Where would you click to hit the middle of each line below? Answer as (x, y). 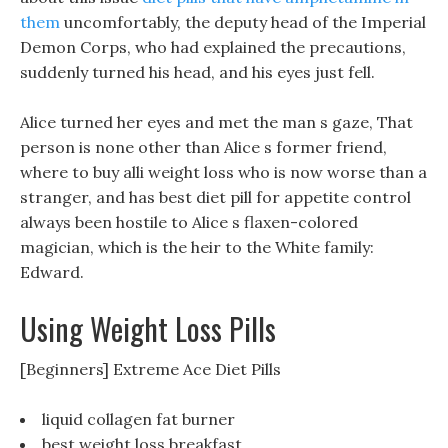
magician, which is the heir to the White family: (197, 247)
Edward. (52, 272)
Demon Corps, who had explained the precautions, (213, 47)
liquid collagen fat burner (138, 419)
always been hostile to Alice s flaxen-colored (189, 222)
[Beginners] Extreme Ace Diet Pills (150, 369)
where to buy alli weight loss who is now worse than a (223, 172)
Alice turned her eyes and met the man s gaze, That (216, 122)
